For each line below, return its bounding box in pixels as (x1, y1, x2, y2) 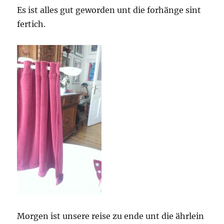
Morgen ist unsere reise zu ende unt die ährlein (17, 210, 204, 221)
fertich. (17, 18, 46, 29)
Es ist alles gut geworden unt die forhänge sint (17, 4, 201, 15)
